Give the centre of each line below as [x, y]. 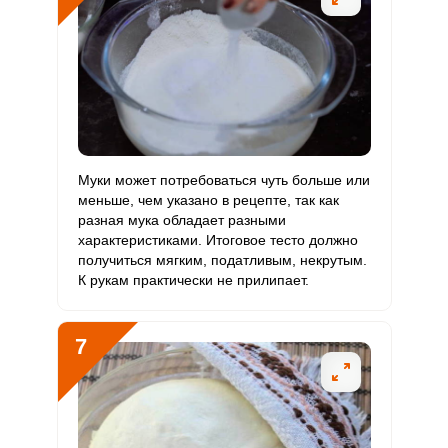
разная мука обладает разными [181, 220]
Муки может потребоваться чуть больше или [223, 180]
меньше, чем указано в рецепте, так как [208, 200]
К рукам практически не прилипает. [193, 280]
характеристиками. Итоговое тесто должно [217, 240]
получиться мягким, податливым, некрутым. [222, 260]
